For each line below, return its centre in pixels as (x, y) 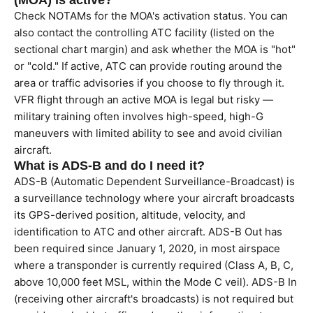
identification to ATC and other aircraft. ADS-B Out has (148, 232)
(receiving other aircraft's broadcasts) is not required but (154, 299)
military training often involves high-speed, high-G (139, 116)
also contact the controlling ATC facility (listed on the (144, 32)
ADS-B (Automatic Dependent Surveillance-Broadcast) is (154, 181)
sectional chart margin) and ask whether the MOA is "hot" (155, 49)
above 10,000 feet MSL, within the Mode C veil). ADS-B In (155, 282)
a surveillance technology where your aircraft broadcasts (154, 198)
